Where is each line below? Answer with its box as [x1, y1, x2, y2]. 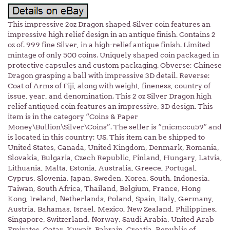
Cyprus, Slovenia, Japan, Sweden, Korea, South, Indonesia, [8, 174, 210, 183]
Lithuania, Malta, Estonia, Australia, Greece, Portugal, [8, 164, 197, 172]
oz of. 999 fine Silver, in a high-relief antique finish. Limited [8, 41, 210, 49]
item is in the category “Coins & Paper [8, 112, 138, 121]
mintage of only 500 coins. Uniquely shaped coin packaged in [8, 51, 219, 60]
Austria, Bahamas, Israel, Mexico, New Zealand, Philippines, [8, 205, 217, 214]
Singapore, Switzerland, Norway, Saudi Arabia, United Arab [8, 215, 214, 224]
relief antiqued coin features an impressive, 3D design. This [8, 102, 213, 111]
